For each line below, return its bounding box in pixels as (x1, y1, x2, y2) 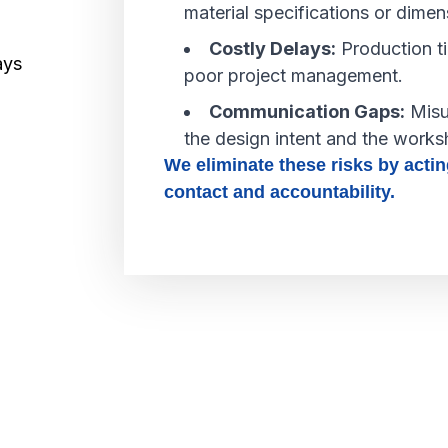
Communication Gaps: (209, 101, 405, 123)
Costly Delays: (209, 38, 336, 60)
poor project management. (184, 65, 403, 87)
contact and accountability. (164, 182, 395, 203)
